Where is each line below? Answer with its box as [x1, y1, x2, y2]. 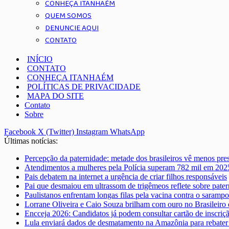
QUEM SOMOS [45, 10, 91, 22]
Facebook [4, 127, 36, 136]
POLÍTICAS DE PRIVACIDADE [27, 82, 141, 91]
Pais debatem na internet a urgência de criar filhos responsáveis [25, 172, 227, 181]
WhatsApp [110, 127, 145, 136]
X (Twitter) [38, 127, 74, 136]
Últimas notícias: [4, 136, 58, 145]
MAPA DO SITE [27, 91, 84, 100]
